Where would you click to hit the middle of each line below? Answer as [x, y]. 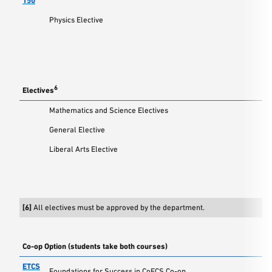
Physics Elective [76, 20]
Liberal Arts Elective [83, 149]
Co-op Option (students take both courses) [95, 246]
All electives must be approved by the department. [118, 207]
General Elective [77, 130]
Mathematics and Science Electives [109, 110]
